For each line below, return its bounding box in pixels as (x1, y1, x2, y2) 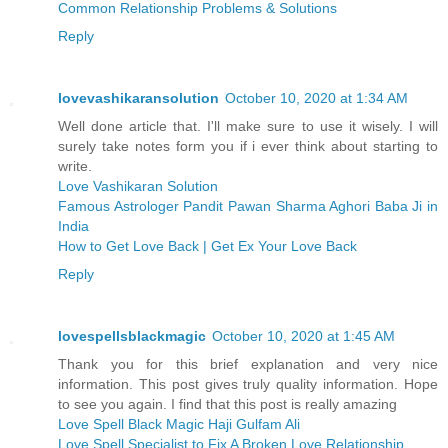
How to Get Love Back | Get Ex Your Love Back (58, 237, 357, 254)
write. (58, 157, 92, 174)
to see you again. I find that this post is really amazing (58, 395, 397, 412)
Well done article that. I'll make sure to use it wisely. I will (58, 117, 438, 134)
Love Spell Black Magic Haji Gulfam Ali (58, 415, 300, 432)
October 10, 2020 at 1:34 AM (225, 89, 408, 106)
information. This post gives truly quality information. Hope (58, 375, 438, 392)
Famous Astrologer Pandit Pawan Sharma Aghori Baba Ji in (58, 197, 438, 214)
